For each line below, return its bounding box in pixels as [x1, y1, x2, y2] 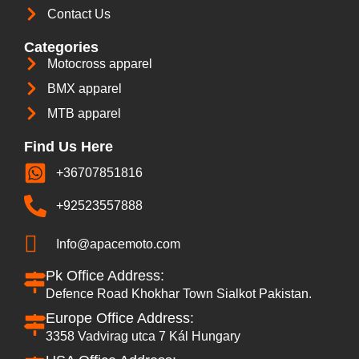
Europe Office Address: [46, 309, 194, 326]
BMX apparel [46, 81, 122, 95]
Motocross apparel [46, 56, 152, 71]
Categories [24, 38, 99, 55]
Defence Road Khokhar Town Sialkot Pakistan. [46, 286, 312, 301]
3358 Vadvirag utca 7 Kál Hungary [46, 329, 240, 343]
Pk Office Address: [46, 267, 164, 284]
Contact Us [46, 6, 111, 21]
